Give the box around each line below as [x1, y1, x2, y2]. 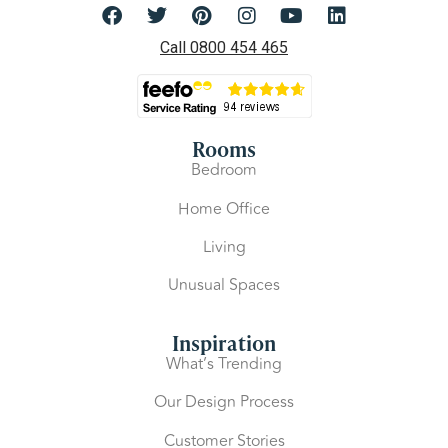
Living [202, 234, 246, 259]
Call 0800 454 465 [160, 37, 288, 57]
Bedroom [191, 158, 257, 183]
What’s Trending [166, 351, 282, 376]
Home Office [178, 196, 270, 221]
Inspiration [172, 326, 276, 357]
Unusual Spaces [168, 273, 280, 298]
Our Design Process [154, 390, 294, 415]
